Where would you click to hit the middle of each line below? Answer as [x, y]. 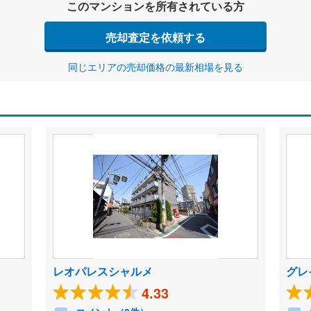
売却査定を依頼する [155, 37]
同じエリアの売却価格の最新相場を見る [155, 67]
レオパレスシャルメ [102, 271]
